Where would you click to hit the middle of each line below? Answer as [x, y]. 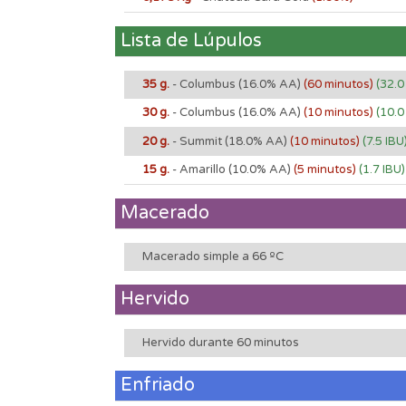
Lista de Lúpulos [191, 40]
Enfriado [158, 385]
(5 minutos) [326, 169]
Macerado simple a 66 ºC [213, 256]
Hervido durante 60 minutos [221, 342]
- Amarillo [199, 169]
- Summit [197, 141]
